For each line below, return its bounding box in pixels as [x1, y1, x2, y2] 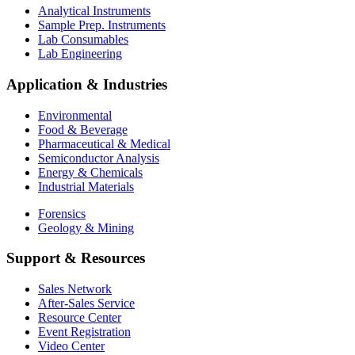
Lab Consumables [38, 32, 128, 47]
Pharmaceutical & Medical [38, 136, 170, 151]
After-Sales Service [38, 296, 135, 310]
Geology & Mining [38, 220, 134, 235]
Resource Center [38, 310, 121, 324]
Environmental [38, 108, 112, 122]
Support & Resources [6, 250, 145, 267]
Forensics [38, 206, 86, 220]
